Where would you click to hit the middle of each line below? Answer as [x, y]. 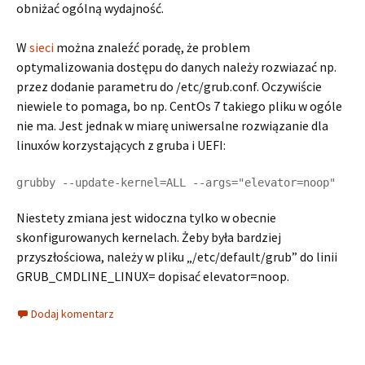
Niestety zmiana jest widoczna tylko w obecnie [146, 218]
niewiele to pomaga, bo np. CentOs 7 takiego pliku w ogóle [179, 106]
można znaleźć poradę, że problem [152, 47]
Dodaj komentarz [73, 314]
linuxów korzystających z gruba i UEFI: [121, 145]
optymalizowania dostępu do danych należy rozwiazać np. [176, 67]
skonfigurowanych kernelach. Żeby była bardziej [149, 237]
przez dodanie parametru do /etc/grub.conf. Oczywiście [169, 86]
